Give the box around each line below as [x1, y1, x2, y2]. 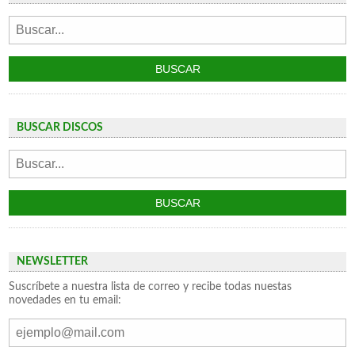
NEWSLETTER [17, 256, 89, 267]
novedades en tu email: [9, 294, 122, 306]
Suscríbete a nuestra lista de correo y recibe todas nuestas [9, 281, 292, 292]
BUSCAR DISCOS [17, 122, 104, 133]
